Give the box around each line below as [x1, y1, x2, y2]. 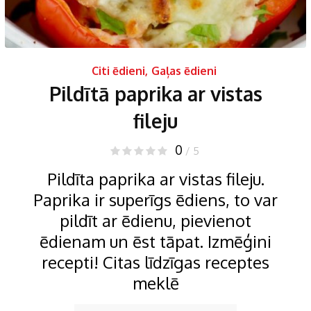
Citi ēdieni [91, 63, 145, 78]
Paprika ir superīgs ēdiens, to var [33, 188, 278, 210]
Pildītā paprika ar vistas [49, 81, 262, 106]
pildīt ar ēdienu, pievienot [60, 209, 251, 231]
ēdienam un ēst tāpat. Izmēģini [40, 230, 271, 252]
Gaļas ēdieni [151, 63, 217, 78]
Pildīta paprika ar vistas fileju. [47, 167, 264, 190]
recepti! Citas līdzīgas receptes [42, 251, 269, 273]
